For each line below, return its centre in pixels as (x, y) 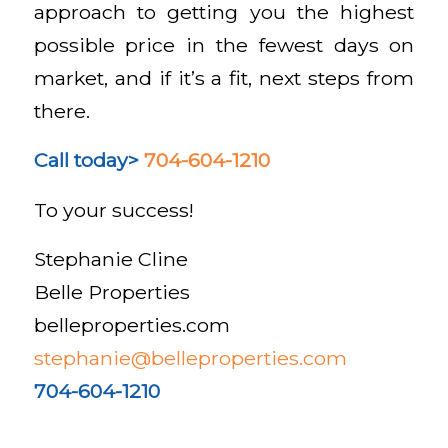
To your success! (113, 209)
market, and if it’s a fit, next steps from (224, 77)
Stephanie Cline (110, 259)
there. (61, 110)
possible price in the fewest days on (224, 44)
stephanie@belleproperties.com (190, 358)
